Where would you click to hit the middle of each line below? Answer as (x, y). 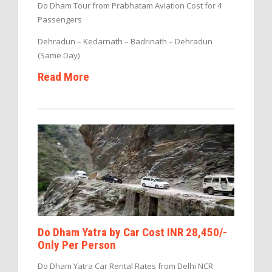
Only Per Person (77, 245)
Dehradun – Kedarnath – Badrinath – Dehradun (125, 42)
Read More (63, 77)
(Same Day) (59, 56)
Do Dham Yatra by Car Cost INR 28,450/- (132, 233)
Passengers (60, 20)
